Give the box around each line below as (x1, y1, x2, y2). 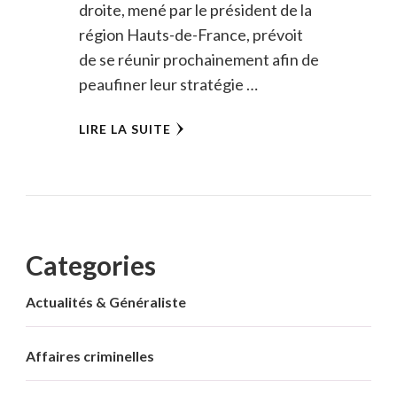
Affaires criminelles (26, 347, 154, 365)
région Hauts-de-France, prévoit (78, 25, 303, 45)
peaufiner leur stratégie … (78, 74, 258, 95)
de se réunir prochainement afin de (78, 50, 319, 70)
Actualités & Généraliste (26, 293, 186, 311)
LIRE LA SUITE (78, 121, 171, 137)
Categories (26, 249, 156, 282)
